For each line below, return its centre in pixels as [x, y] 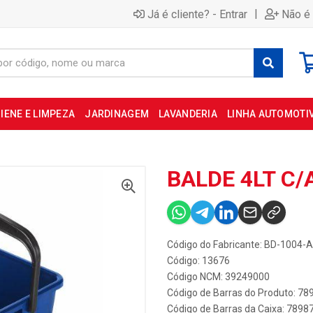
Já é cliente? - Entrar [197, 14]
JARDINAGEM [117, 114]
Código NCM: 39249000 [218, 277]
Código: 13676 [198, 261]
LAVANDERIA [188, 114]
